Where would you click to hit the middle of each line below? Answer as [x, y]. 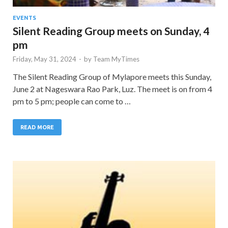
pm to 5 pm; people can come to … [72, 101]
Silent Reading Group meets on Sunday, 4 [111, 31]
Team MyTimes [116, 59]
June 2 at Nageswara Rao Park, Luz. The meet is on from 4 [112, 89]
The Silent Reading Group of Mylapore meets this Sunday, [112, 77]
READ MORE [37, 127]
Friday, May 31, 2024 [45, 59]
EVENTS [24, 18]
